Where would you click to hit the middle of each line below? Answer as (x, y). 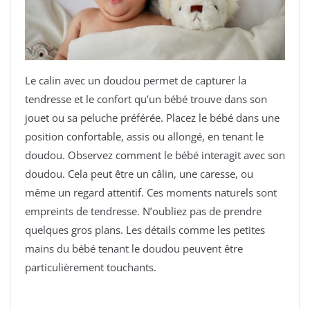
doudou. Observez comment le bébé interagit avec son (155, 155)
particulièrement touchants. (91, 267)
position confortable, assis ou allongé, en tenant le (144, 137)
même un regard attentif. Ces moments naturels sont (151, 193)
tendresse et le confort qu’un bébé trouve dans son (146, 99)
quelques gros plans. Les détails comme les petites (145, 230)
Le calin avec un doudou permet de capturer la (136, 81)
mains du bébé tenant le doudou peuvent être (134, 249)
